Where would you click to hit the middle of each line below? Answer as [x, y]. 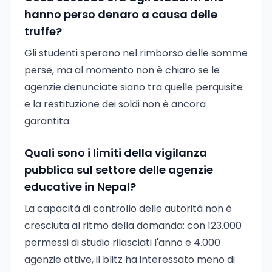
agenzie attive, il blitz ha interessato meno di [130, 260]
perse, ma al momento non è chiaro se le [122, 70]
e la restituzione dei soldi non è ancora [115, 104]
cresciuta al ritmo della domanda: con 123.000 [133, 226]
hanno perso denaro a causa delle [121, 14]
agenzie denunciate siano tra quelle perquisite [134, 87]
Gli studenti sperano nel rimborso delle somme [136, 53]
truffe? [43, 31]
